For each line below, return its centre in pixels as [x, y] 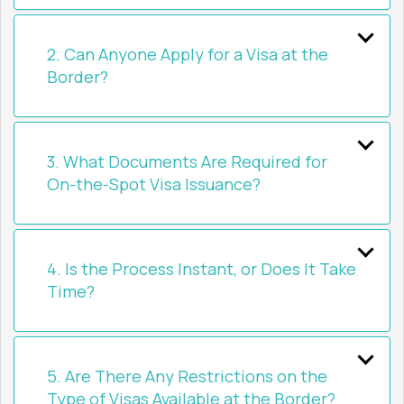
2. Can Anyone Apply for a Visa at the [188, 55]
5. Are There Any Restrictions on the [187, 376]
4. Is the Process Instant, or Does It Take [202, 269]
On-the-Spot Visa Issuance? [154, 184]
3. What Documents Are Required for [187, 162]
